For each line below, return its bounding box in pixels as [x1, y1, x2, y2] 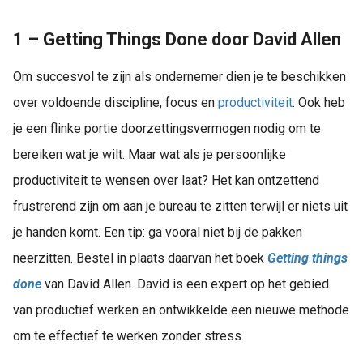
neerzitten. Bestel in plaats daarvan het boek [13, 250, 267, 267]
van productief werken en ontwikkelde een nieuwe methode [13, 302, 349, 318]
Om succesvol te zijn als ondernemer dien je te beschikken [13, 69, 346, 85]
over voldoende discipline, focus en [13, 95, 218, 111]
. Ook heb [293, 95, 345, 111]
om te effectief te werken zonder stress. [13, 328, 244, 344]
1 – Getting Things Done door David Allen [13, 29, 341, 49]
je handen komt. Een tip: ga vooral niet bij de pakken [13, 224, 302, 241]
